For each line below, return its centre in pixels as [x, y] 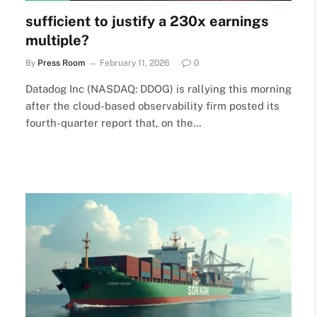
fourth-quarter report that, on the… [114, 123]
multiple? [57, 40]
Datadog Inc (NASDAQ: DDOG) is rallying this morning [158, 89]
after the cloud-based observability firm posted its [152, 106]
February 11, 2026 [134, 63]
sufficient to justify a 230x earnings [147, 21]
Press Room [61, 63]
